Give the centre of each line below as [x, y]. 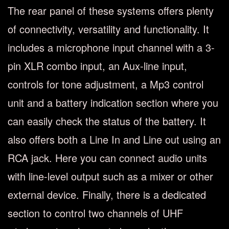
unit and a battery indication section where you [113, 102]
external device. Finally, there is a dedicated [107, 194]
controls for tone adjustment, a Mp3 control [106, 84]
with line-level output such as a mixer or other [110, 176]
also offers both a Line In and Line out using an [114, 139]
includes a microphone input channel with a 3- [111, 47]
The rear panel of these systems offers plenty [111, 10]
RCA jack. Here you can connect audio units [107, 158]
